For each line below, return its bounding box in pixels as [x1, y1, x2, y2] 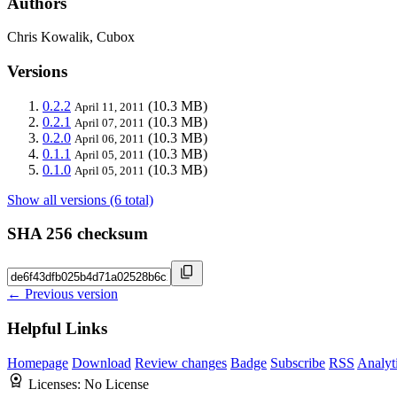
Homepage [7, 354, 68, 370]
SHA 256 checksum [7, 224, 148, 244]
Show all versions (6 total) [7, 191, 153, 207]
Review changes [135, 354, 227, 370]
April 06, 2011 [74, 131, 144, 145]
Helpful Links [7, 318, 107, 338]
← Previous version [7, 286, 118, 302]
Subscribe [270, 354, 325, 370]
